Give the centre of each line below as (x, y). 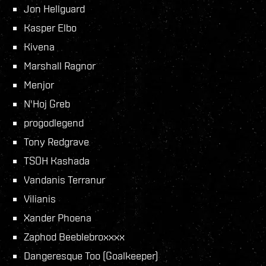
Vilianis (40, 199)
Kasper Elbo (50, 28)
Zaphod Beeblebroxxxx (74, 237)
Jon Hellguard (54, 9)
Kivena (39, 47)
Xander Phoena (58, 218)
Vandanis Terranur (64, 180)
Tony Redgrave (56, 142)
